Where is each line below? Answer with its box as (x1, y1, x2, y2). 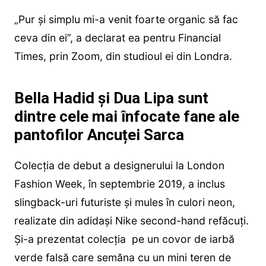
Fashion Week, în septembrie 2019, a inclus (14, 178, 225, 191)
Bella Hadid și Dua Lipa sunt (14, 89, 208, 107)
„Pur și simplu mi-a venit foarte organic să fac (14, 13, 238, 26)
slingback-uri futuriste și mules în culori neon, (14, 196, 235, 209)
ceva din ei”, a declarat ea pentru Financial (14, 31, 221, 45)
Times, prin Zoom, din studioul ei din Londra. (14, 50, 232, 63)
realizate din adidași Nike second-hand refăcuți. (14, 214, 249, 227)
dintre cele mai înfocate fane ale (14, 107, 239, 126)
